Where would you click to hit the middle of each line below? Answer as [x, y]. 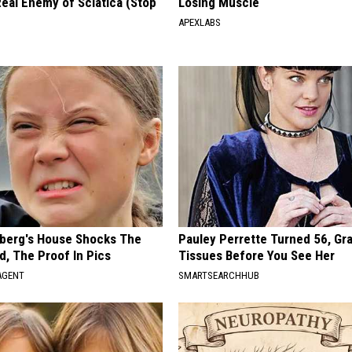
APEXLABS [200, 23]
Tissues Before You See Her [257, 256]
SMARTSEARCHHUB [219, 276]
